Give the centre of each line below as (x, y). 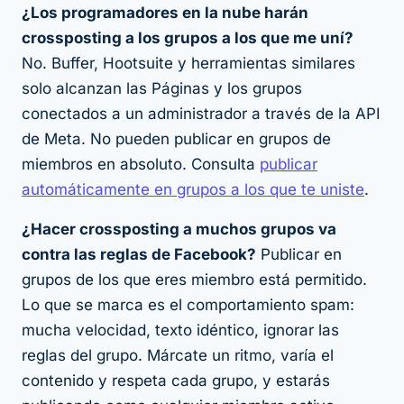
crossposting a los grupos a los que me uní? (188, 38)
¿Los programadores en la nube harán (165, 13)
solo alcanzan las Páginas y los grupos (162, 89)
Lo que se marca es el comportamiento (166, 305)
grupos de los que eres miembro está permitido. (194, 280)
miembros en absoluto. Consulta (141, 165)
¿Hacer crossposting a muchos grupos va (179, 230)
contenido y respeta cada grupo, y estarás (176, 381)
